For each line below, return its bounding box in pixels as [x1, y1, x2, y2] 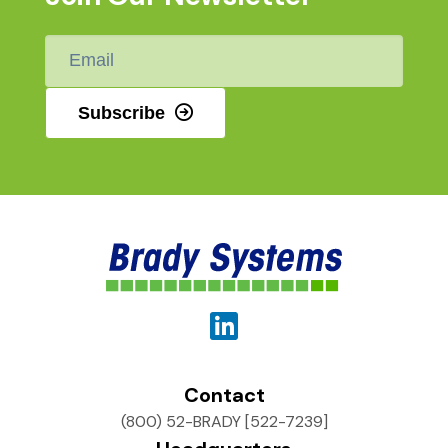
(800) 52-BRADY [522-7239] [120, 411, 328, 433]
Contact [183, 382, 265, 409]
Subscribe [78, 102, 165, 123]
